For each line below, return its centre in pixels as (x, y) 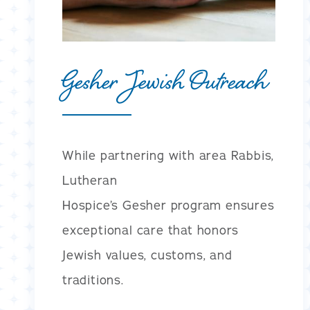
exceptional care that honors (151, 230)
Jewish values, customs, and (147, 255)
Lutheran (90, 180)
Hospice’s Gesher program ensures (168, 205)
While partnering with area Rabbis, (168, 155)
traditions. (93, 280)
